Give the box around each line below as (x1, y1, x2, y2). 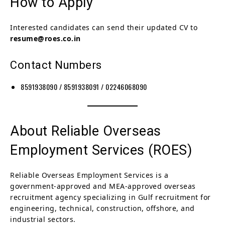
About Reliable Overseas (10, 123, 161, 139)
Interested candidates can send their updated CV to (10, 22, 197, 32)
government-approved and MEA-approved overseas (10, 181, 196, 191)
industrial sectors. (10, 214, 76, 224)
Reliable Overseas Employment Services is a (10, 170, 168, 180)
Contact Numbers (10, 58, 102, 71)
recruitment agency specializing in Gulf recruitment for (10, 192, 211, 202)
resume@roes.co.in (10, 33, 81, 43)
